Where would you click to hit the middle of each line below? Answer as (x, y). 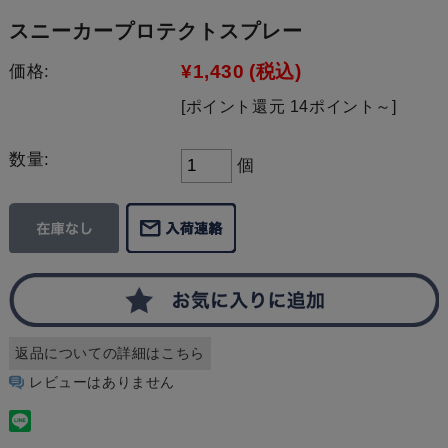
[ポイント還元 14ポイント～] (288, 106)
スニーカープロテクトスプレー (155, 30)
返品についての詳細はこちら (109, 352)
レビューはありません (101, 381)
